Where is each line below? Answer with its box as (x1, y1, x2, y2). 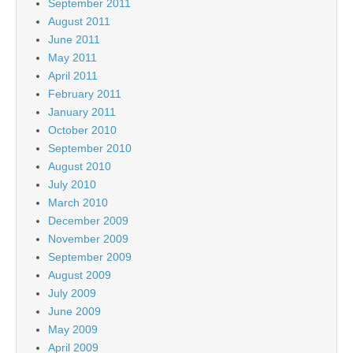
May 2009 (48, 323, 98, 336)
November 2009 (48, 232, 128, 246)
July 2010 (48, 178, 96, 191)
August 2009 (48, 269, 111, 282)
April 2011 (48, 69, 98, 83)
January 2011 (48, 106, 116, 119)
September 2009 (48, 251, 132, 264)
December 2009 (48, 214, 128, 228)
